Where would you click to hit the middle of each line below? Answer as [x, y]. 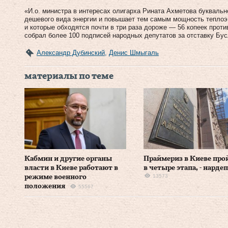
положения [45, 186]
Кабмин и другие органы [68, 159]
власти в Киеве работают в [71, 168]
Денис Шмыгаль [134, 52]
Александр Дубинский [71, 52]
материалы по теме [69, 76]
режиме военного [55, 177]
